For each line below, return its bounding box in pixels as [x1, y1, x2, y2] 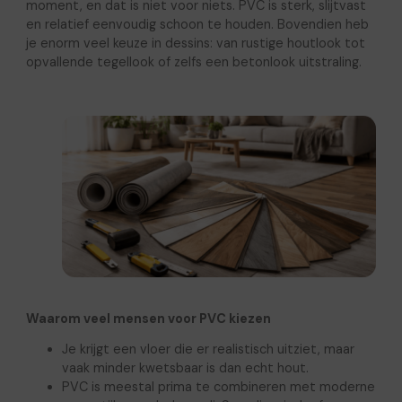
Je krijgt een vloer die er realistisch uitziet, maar [61, 340, 354, 357]
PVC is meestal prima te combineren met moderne [61, 378, 375, 395]
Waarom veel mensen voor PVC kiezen [25, 310, 271, 327]
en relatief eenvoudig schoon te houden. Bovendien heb [25, 15, 369, 32]
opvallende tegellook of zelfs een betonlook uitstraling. [25, 53, 362, 70]
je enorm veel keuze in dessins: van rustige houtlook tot [25, 34, 365, 51]
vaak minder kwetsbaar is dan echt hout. [61, 359, 309, 376]
